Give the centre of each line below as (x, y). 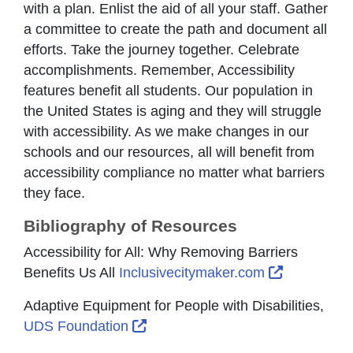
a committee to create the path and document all (175, 29)
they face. (54, 193)
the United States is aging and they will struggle (173, 111)
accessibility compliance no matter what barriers (174, 172)
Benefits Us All (71, 272)
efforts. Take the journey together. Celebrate (162, 49)
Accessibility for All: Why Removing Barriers (161, 252)
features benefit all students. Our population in (168, 90)
